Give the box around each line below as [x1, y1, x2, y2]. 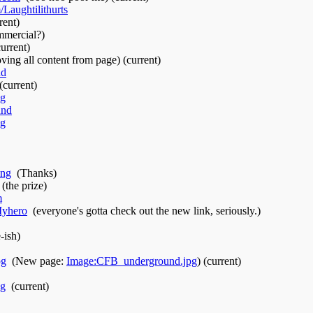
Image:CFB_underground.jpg [66, 254, 197, 267]
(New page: [12, 254, 66, 267]
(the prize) [2, 179, 47, 191]
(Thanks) [17, 166, 57, 179]
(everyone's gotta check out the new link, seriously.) [33, 204, 261, 217]
